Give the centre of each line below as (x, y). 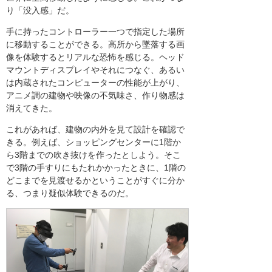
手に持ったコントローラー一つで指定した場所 (95, 32)
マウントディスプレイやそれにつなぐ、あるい (95, 70)
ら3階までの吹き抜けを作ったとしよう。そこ (93, 155)
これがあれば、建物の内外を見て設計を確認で (95, 130)
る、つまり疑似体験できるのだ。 (70, 193)
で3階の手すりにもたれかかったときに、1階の (96, 168)
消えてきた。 (32, 108)
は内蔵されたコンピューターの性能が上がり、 (95, 83)
